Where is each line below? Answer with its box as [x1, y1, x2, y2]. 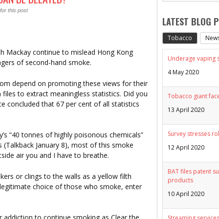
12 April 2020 [168, 143, 204, 152]
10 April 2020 [168, 189, 204, 198]
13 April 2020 [168, 105, 204, 114]
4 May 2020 [168, 67, 199, 76]
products [168, 175, 193, 184]
